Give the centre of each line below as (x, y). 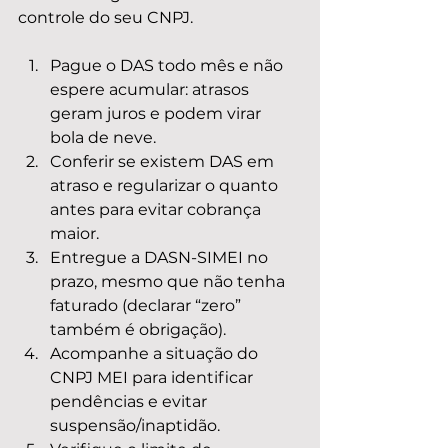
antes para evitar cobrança (157, 209)
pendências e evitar (130, 401)
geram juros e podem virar (157, 113)
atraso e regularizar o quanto (166, 185)
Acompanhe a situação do (156, 353)
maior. (74, 233)
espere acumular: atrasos (151, 89)
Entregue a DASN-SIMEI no (161, 257)
